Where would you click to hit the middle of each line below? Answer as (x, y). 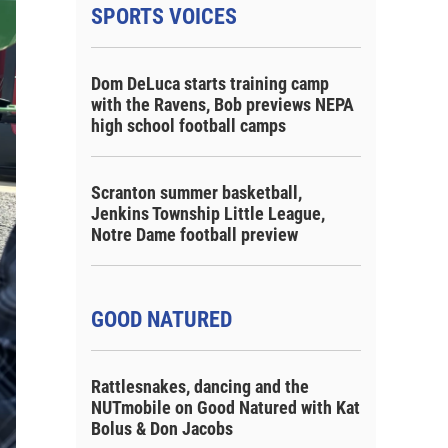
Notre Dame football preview (194, 234)
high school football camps (188, 125)
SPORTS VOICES (164, 16)
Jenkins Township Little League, (208, 213)
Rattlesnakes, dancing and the (200, 386)
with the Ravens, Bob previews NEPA (222, 104)
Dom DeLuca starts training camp (210, 83)
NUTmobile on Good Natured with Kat (225, 407)
